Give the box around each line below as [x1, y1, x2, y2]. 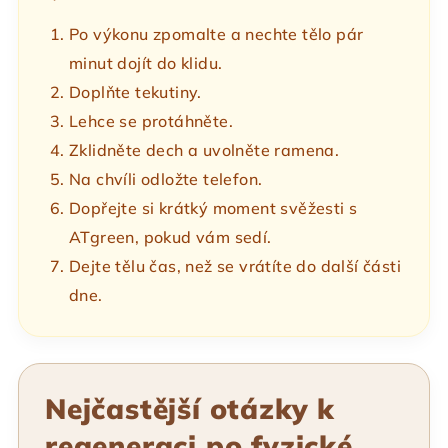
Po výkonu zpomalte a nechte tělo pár [69, 24, 364, 45]
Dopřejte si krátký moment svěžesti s [69, 198, 358, 219]
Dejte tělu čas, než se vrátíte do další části [69, 256, 401, 277]
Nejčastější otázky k [45, 391, 335, 427]
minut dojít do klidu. [69, 53, 223, 74]
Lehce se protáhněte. [69, 111, 233, 132]
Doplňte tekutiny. [69, 82, 202, 103]
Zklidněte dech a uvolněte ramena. [69, 140, 340, 161]
